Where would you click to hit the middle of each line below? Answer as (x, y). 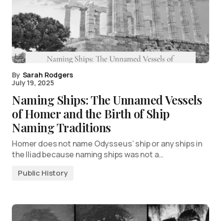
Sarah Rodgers (48, 75)
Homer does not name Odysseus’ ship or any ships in (107, 144)
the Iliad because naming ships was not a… (88, 155)
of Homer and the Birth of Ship (91, 114)
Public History (43, 173)
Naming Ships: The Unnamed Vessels (107, 100)
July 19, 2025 (33, 83)
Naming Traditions (61, 128)
